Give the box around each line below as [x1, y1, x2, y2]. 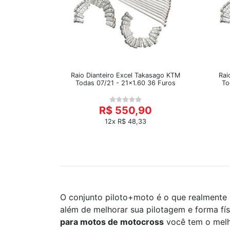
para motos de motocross [60, 217, 164, 227]
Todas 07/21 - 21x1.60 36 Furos [75, 79, 176, 87]
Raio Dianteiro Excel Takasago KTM [71, 71, 180, 79]
